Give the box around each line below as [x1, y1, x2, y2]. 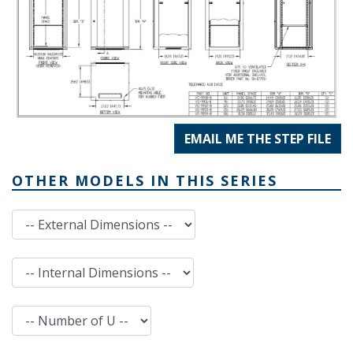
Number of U [11, 305, 78, 321]
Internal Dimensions [11, 257, 113, 273]
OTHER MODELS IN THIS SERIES [12, 170, 277, 190]
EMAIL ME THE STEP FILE [184, 129, 331, 147]
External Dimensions [11, 209, 116, 225]
